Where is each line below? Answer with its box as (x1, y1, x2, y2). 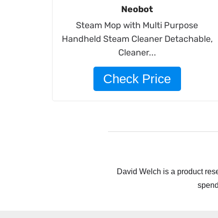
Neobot (121, 4, 153, 15)
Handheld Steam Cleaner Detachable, (61, 34, 213, 44)
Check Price (103, 72, 171, 86)
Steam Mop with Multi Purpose (76, 20, 199, 31)
